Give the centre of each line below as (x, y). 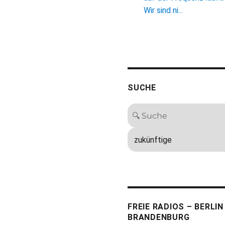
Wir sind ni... (163, 11)
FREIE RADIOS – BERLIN (176, 206)
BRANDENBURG (159, 217)
